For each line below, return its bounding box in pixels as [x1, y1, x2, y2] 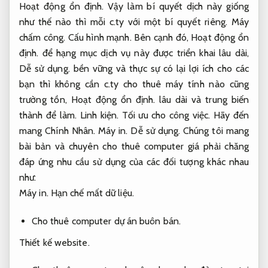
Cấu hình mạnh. [68, 32, 132, 44]
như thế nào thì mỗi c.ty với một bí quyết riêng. [19, 16, 232, 28]
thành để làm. [19, 109, 80, 121]
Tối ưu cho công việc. [121, 109, 211, 121]
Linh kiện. [80, 109, 119, 121]
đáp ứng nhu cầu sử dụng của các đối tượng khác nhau [19, 156, 249, 168]
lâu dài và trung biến [155, 94, 249, 106]
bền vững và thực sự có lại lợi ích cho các [69, 63, 249, 75]
